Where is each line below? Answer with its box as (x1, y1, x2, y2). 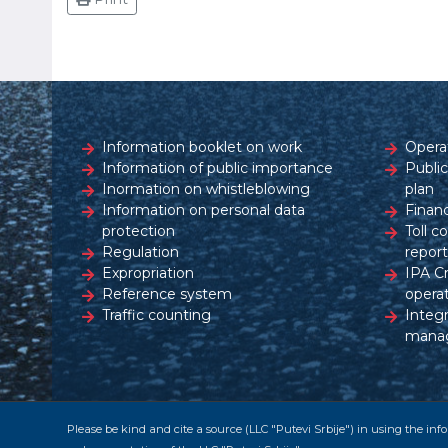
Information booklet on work (102, 138, 302, 157)
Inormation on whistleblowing (102, 180, 310, 199)
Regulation (102, 243, 179, 262)
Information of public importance (102, 159, 333, 178)
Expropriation (102, 264, 194, 283)
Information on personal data (102, 201, 305, 220)
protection (102, 222, 175, 241)
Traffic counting (102, 306, 211, 325)
